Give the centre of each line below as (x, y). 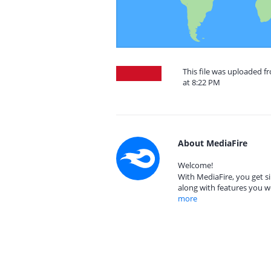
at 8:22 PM (201, 82)
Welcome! (195, 165)
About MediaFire (213, 143)
